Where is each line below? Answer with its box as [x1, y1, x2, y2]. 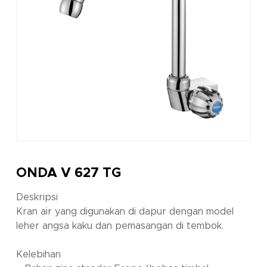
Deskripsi [15, 193, 58, 203]
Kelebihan [15, 250, 61, 260]
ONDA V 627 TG [15, 166, 121, 181]
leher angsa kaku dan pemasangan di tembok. [15, 221, 223, 231]
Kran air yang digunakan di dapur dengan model [15, 207, 234, 217]
